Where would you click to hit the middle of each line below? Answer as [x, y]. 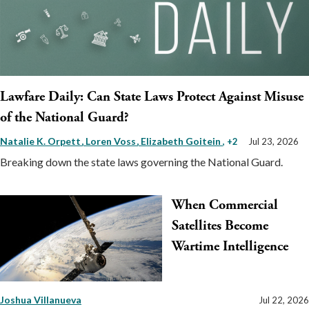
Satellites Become [220, 226]
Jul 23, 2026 [273, 142]
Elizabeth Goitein [182, 141]
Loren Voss [112, 141]
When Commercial [225, 206]
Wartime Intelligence [230, 247]
